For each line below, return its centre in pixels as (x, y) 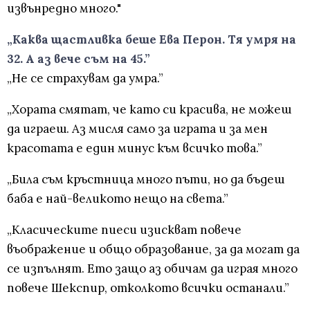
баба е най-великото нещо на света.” (118, 198)
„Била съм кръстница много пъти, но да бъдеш (146, 179)
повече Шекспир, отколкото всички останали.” (148, 288)
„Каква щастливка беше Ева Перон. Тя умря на (152, 39)
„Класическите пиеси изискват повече (124, 229)
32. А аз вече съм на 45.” (79, 58)
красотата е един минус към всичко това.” (135, 148)
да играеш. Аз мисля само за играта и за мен (137, 128)
